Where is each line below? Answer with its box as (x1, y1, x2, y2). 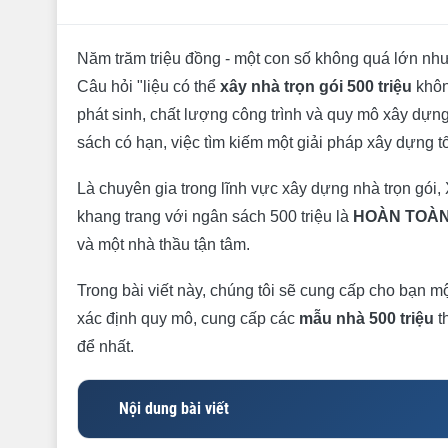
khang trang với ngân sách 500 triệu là (77, 208, 353, 225)
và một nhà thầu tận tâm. (77, 236, 250, 253)
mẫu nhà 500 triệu (299, 310, 434, 327)
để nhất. (77, 338, 134, 355)
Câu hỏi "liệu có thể (77, 78, 220, 95)
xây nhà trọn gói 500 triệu (220, 78, 412, 95)
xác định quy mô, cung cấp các (77, 310, 299, 327)
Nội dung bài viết (119, 399, 229, 418)
